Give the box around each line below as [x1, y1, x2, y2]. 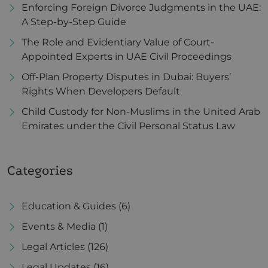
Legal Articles [22, 241, 85, 252]
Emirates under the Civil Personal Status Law [22, 120, 235, 132]
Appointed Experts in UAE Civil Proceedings [22, 51, 232, 62]
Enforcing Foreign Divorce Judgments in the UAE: [22, 2, 261, 13]
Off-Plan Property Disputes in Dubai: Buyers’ [22, 71, 231, 83]
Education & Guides [22, 200, 116, 212]
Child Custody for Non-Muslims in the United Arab [22, 106, 260, 117]
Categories [7, 163, 73, 178]
